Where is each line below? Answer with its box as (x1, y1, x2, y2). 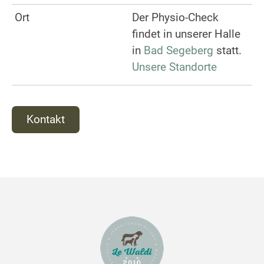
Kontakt (27, 113, 65, 126)
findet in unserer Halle (132, 27, 240, 41)
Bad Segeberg (144, 44, 213, 57)
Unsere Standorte (132, 60, 217, 74)
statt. (213, 44, 242, 57)
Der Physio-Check (132, 11, 219, 24)
